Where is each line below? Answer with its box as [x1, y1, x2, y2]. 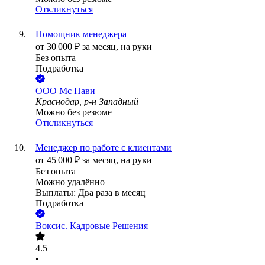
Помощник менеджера [35, 29, 127, 40]
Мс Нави [59, 86, 95, 96]
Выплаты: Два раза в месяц [35, 188, 146, 198]
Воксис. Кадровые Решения [35, 221, 148, 231]
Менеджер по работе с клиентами [35, 143, 172, 153]
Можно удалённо [35, 177, 105, 188]
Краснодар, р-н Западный [35, 96, 138, 107]
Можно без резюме [35, 107, 112, 118]
